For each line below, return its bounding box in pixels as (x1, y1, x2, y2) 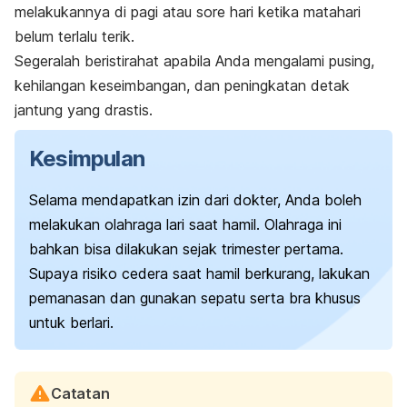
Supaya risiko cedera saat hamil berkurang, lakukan (29, 264, 370, 283)
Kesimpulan (29, 145, 144, 173)
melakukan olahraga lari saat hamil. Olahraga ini (29, 215, 342, 234)
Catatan (51, 384, 110, 403)
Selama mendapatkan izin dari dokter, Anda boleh (29, 191, 362, 210)
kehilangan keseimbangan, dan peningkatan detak (15, 76, 350, 95)
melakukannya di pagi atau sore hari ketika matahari (15, 3, 361, 22)
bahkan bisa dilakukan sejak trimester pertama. (29, 240, 343, 259)
